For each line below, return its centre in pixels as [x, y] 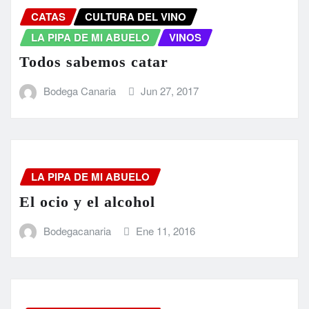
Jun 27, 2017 [170, 91]
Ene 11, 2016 [166, 230]
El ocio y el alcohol [87, 201]
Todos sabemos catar [94, 62]
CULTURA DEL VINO [136, 16]
